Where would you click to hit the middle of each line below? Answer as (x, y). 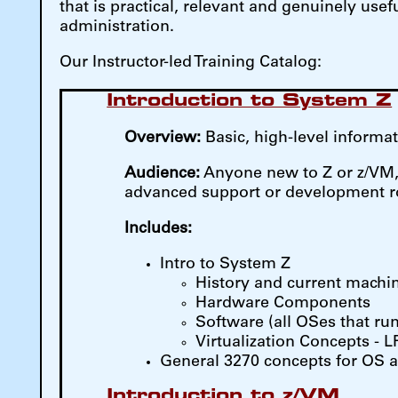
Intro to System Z (226, 265)
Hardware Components (283, 304)
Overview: (163, 139)
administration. (117, 28)
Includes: (159, 230)
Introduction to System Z (250, 102)
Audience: (163, 175)
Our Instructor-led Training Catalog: (191, 64)
